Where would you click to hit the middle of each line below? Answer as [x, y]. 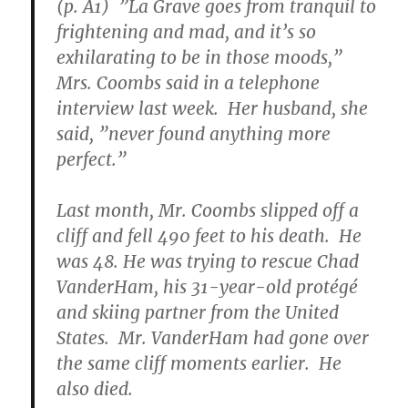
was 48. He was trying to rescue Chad [208, 262]
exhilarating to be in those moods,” [200, 58]
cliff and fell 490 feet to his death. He [209, 236]
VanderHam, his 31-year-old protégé [208, 287]
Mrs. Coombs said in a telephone [189, 83]
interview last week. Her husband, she [213, 109]
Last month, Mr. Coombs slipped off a [208, 211]
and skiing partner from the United [198, 313]
